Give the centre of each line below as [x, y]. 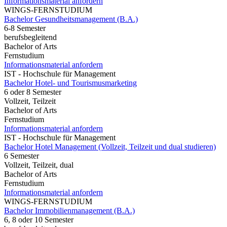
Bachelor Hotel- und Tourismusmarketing [70, 83]
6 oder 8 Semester [33, 92]
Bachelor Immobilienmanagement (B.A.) [69, 210]
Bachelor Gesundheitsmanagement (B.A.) [71, 19]
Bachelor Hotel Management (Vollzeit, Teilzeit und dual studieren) [110, 146]
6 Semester [22, 156]
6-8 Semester [25, 28]
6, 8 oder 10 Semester [39, 219]
